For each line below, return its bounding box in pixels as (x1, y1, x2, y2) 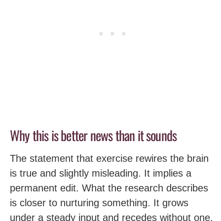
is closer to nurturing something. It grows (10, 197, 188, 208)
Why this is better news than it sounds (10, 125, 177, 145)
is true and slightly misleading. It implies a (10, 167, 191, 179)
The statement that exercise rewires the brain (10, 152, 209, 164)
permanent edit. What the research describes (10, 182, 208, 193)
